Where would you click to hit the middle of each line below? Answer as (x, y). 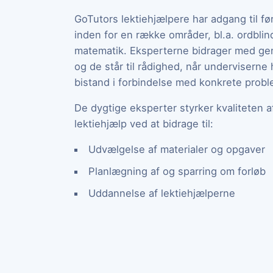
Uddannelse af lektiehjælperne (161, 193)
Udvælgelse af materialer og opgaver (176, 149)
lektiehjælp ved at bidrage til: (144, 123)
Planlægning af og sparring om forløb (177, 171)
